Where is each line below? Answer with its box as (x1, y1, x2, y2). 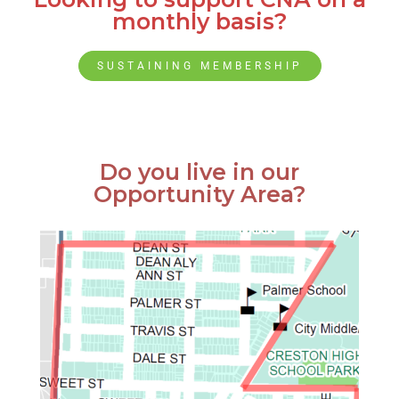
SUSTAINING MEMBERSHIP (96, 60, 303, 72)
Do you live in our (100, 159, 299, 185)
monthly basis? (111, 8, 288, 35)
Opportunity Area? (93, 181, 306, 208)
